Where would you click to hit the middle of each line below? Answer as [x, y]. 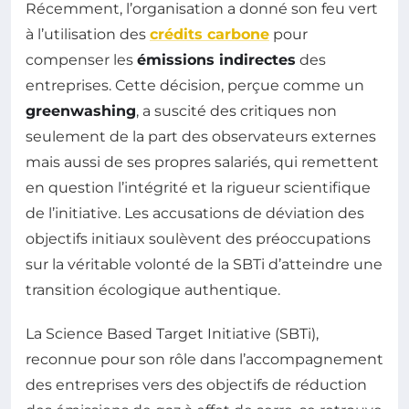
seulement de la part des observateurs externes [201, 137]
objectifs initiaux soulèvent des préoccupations [198, 239]
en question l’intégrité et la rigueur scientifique [198, 188]
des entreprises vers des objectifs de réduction [196, 385]
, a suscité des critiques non [236, 111]
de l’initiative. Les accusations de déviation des [195, 214]
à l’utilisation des [88, 35]
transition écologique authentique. [153, 290]
